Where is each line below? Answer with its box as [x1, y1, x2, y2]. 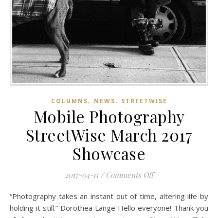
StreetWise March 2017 [25, 124, 193, 146]
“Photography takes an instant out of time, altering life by [10, 191, 17, 201]
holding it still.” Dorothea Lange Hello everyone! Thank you [10, 203, 208, 213]
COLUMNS [51, 97, 88, 106]
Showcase [73, 143, 145, 164]
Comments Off [106, 170, 153, 180]
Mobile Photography [33, 106, 185, 127]
